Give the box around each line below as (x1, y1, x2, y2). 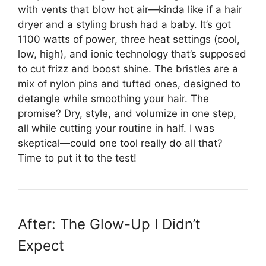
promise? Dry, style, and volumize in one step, (18, 107, 236, 119)
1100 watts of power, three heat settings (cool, (18, 33, 240, 45)
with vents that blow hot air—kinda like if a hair (18, 3, 242, 15)
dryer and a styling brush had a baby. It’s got (18, 18, 231, 30)
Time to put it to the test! (18, 151, 137, 164)
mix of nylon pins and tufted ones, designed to (18, 77, 240, 90)
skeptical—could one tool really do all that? (18, 137, 223, 149)
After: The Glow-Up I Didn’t (18, 215, 201, 233)
